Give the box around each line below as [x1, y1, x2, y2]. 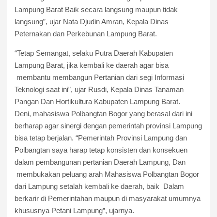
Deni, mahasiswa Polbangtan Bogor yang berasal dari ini [15, 109, 192, 118]
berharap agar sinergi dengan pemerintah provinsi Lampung [15, 121, 202, 130]
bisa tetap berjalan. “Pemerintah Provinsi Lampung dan [15, 133, 187, 142]
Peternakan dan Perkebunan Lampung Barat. [15, 29, 157, 38]
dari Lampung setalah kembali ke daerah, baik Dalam [15, 182, 184, 190]
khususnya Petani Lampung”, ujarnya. [15, 206, 134, 215]
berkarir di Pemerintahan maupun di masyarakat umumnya [15, 194, 201, 202]
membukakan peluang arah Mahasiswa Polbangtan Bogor [15, 170, 199, 178]
